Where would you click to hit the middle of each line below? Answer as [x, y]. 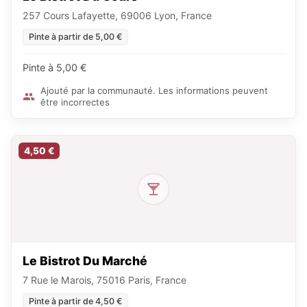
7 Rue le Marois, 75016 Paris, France [105, 280]
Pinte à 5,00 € [55, 67]
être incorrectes [75, 102]
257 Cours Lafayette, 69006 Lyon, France [117, 15]
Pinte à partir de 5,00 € [75, 37]
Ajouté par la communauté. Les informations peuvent [154, 90]
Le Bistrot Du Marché [85, 261]
